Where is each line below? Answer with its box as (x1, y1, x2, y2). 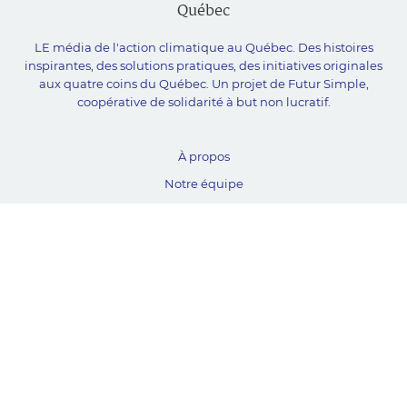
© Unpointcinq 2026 (157, 382, 250, 396)
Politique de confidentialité (122, 339, 285, 354)
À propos (177, 148, 230, 164)
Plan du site (168, 284, 239, 300)
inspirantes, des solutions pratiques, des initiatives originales (25, 57, 382, 73)
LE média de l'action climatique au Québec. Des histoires (34, 39, 373, 55)
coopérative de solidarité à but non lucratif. (76, 94, 331, 109)
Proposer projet (158, 312, 249, 327)
